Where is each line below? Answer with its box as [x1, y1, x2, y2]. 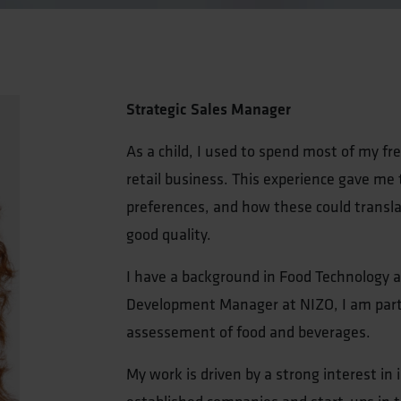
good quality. [126, 224, 211, 245]
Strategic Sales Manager [126, 98, 291, 120]
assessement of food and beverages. [126, 321, 371, 343]
